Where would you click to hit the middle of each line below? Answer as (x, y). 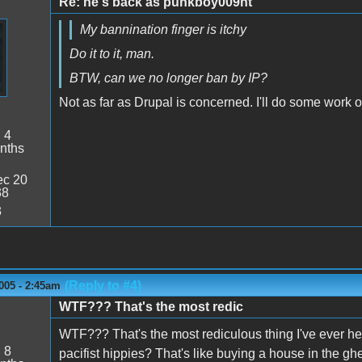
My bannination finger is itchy (163, 29)
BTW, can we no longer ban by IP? (168, 78)
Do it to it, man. (112, 53)
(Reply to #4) (103, 285)
